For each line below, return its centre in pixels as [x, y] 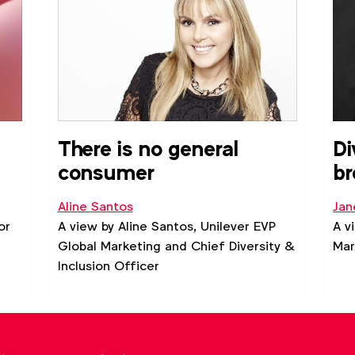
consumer [106, 173]
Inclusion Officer [108, 266]
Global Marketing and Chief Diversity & [176, 246]
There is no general [148, 149]
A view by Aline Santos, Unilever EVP [166, 227]
